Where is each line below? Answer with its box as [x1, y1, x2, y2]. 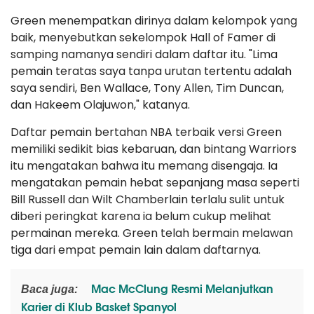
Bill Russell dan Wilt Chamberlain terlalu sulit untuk [11, 191, 285, 207]
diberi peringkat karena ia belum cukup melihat [11, 208, 271, 224]
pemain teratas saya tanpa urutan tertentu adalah [11, 63, 292, 79]
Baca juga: [21, 283, 78, 295]
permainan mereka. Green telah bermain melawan [11, 225, 293, 241]
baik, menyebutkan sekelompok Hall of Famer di [11, 29, 275, 46]
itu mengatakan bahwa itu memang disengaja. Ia [11, 158, 278, 174]
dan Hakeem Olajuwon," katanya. [11, 97, 190, 113]
